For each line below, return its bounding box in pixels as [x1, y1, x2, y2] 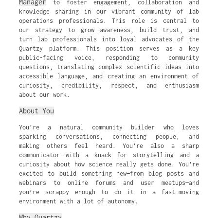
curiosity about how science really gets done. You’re [19, 161, 199, 168]
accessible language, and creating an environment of [19, 73, 199, 80]
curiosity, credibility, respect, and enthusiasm [19, 82, 199, 89]
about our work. [19, 91, 70, 98]
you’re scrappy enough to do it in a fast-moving [19, 188, 199, 196]
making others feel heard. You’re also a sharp [19, 142, 199, 149]
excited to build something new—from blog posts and [19, 170, 199, 177]
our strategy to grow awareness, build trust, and [19, 26, 199, 34]
